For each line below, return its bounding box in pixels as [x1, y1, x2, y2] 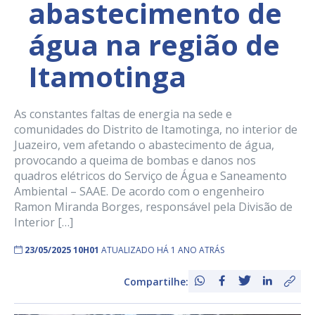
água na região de [28, 25, 280, 65]
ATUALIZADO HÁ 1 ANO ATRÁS [101, 244, 224, 257]
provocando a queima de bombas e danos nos [14, 153, 256, 169]
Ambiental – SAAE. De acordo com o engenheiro [14, 184, 264, 200]
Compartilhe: [124, 274, 188, 288]
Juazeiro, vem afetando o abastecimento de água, [14, 137, 274, 153]
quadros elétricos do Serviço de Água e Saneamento [14, 168, 287, 184]
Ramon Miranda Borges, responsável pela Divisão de [14, 199, 292, 215]
